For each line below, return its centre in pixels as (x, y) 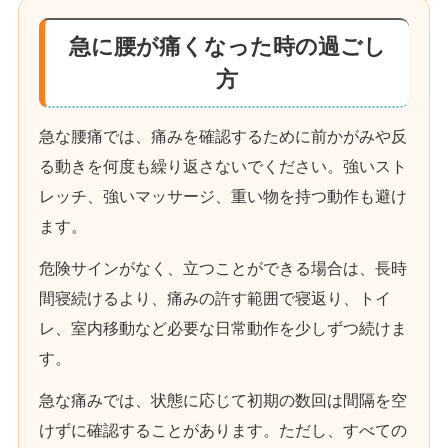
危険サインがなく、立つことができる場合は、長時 (223, 269)
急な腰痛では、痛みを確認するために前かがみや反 (223, 137)
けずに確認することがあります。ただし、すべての (223, 431)
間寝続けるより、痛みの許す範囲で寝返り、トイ (215, 299)
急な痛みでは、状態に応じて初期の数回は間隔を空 (223, 401)
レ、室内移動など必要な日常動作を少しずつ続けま (223, 329)
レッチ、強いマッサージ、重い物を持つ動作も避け (223, 197)
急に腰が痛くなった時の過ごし (227, 47)
